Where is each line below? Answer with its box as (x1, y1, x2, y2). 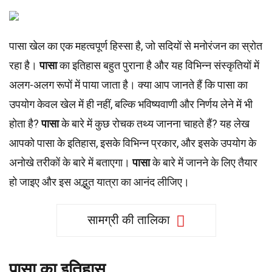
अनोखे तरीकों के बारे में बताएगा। (9, 156, 132, 169)
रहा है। (9, 59, 39, 72)
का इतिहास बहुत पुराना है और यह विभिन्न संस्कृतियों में (57, 59, 259, 72)
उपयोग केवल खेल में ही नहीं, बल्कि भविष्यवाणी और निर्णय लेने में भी (9, 98, 253, 110)
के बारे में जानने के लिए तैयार (150, 156, 257, 169)
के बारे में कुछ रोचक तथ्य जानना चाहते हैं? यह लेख (59, 117, 250, 130)
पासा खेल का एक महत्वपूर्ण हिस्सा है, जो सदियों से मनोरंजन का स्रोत (9, 39, 262, 52)
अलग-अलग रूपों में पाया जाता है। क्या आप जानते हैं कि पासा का (9, 78, 248, 91)
